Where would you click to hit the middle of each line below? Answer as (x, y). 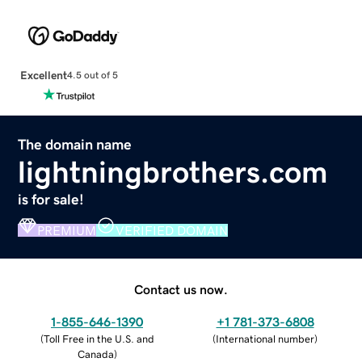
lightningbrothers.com (173, 172)
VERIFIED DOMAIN (172, 230)
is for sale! (51, 199)
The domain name (75, 144)
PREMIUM (67, 230)
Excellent (43, 75)
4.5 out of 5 (92, 76)
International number (265, 339)
